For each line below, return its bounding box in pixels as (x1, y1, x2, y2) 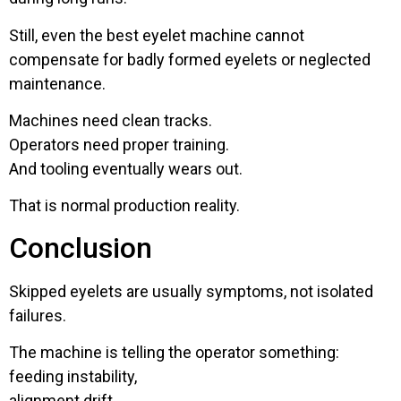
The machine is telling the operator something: (9, 343, 339, 363)
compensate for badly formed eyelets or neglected (9, 49, 371, 69)
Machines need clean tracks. (9, 110, 212, 130)
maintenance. (9, 73, 106, 93)
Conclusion (9, 230, 152, 265)
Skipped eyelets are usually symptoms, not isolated (9, 281, 373, 301)
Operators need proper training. (9, 134, 229, 154)
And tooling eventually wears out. (9, 158, 243, 178)
